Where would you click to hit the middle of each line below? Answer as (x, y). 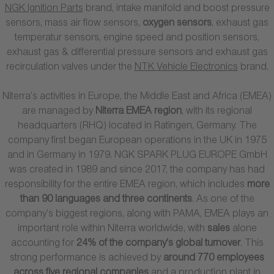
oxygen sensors (177, 24)
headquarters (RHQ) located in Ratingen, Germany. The (137, 127)
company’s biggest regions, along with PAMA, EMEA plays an (137, 215)
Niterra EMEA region (139, 113)
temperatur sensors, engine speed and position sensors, (137, 39)
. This (252, 245)
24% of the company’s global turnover (158, 245)
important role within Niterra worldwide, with (112, 230)
